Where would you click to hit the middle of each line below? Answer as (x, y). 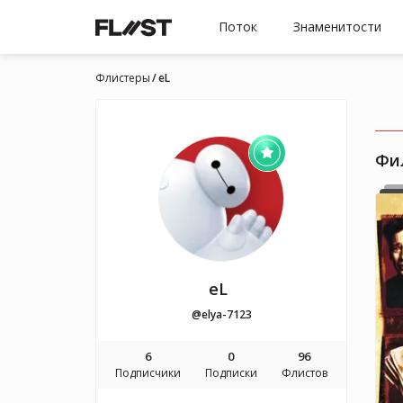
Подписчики (148, 373)
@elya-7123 (221, 314)
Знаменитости (337, 27)
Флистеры (123, 78)
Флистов (304, 373)
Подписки (231, 373)
